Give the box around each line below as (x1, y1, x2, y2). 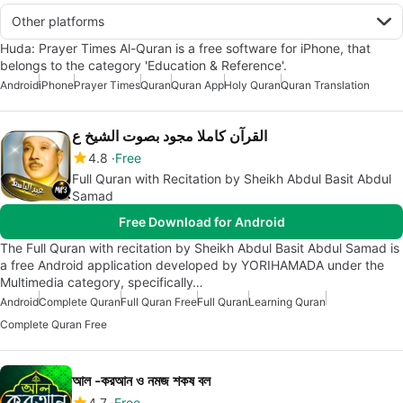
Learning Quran (248, 295, 326, 309)
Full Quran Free (121, 295, 197, 309)
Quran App (171, 78, 224, 92)
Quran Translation (281, 78, 370, 92)
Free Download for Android (118, 214, 285, 229)
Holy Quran (224, 78, 281, 92)
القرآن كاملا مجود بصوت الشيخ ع (72, 127, 267, 145)
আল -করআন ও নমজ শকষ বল (72, 372, 210, 390)
